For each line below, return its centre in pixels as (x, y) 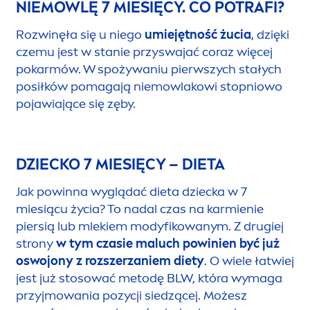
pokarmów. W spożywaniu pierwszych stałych (149, 69)
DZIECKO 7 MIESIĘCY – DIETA (120, 164)
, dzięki (270, 34)
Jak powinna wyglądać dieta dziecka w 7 (131, 191)
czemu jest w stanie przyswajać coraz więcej (144, 52)
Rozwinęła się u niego (80, 34)
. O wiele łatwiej (249, 261)
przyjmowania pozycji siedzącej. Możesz (131, 295)
